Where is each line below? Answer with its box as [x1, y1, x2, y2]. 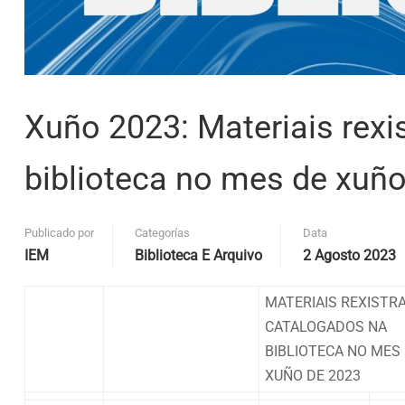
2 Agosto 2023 [303, 246, 396, 264]
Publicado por [24, 225, 94, 240]
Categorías [135, 225, 190, 240]
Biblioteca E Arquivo [135, 246, 262, 264]
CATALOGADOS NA [265, 317, 387, 335]
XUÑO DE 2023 [265, 366, 361, 384]
